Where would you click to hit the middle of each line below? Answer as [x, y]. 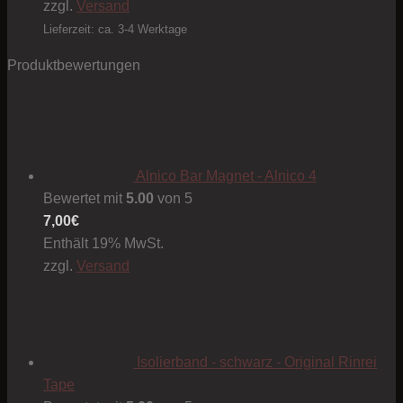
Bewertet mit [85, 199]
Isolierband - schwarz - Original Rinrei [257, 363]
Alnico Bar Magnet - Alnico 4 [226, 176]
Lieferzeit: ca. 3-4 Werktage [115, 30]
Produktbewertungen [74, 66]
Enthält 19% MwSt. [103, 244]
